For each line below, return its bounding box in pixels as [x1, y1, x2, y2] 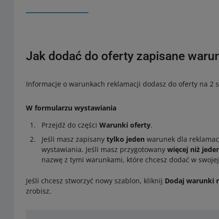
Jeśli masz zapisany [42, 134, 107, 144]
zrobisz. [26, 186, 52, 196]
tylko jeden [107, 134, 145, 144]
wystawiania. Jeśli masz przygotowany [42, 144, 168, 154]
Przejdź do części [42, 120, 100, 130]
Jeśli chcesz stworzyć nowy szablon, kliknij [26, 175, 165, 185]
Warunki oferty [99, 120, 151, 130]
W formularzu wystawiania [26, 103, 117, 112]
